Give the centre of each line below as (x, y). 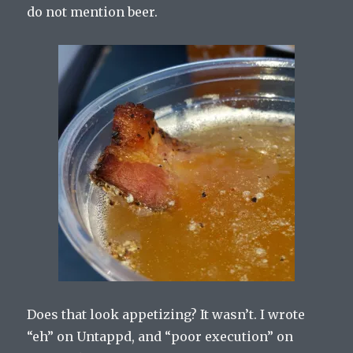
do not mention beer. (93, 12)
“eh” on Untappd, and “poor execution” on (160, 337)
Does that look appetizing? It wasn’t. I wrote (166, 315)
